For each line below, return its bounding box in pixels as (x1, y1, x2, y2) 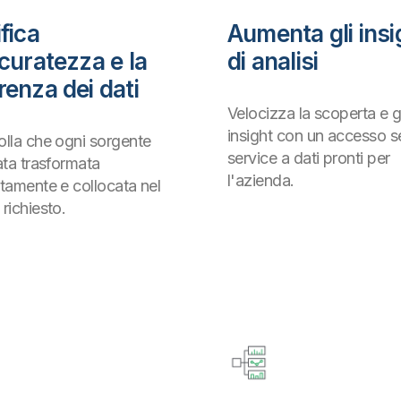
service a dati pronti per (227, 149, 390, 168)
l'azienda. (227, 171, 294, 191)
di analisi (227, 47, 319, 76)
